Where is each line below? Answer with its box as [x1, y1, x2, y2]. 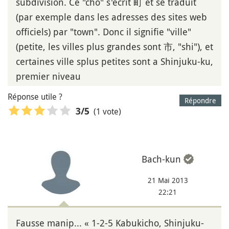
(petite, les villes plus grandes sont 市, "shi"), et [16, 40, 213, 53]
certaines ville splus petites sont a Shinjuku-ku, [16, 55, 213, 68]
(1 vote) [94, 105, 121, 117]
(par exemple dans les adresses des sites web [16, 11, 207, 24]
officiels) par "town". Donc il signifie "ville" [16, 26, 191, 38]
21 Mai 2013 [147, 175, 188, 185]
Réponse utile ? [8, 91, 62, 103]
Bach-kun [142, 152, 181, 165]
